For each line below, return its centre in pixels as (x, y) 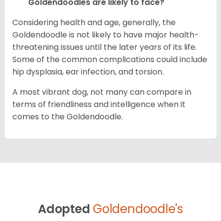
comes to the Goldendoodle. (68, 117)
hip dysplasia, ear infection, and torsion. (89, 72)
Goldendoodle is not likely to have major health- (106, 35)
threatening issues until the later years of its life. (105, 47)
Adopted (64, 209)
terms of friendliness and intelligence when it (99, 105)
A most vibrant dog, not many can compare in (102, 92)
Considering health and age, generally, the (94, 23)
